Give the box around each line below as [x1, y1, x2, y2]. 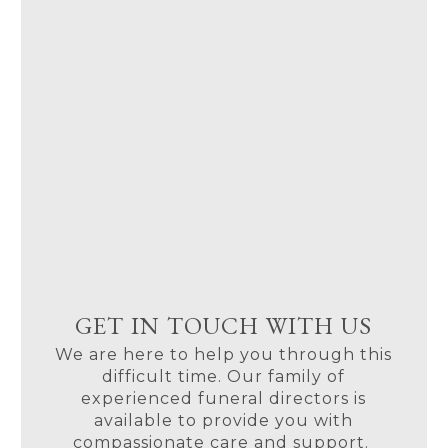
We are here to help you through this [55, 344, 392, 364]
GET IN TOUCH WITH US [75, 309, 372, 341]
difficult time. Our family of [102, 366, 345, 386]
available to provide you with [94, 410, 353, 430]
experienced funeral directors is [81, 388, 366, 408]
